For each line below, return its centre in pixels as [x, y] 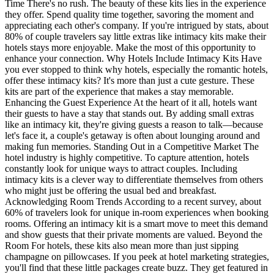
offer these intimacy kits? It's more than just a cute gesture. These [130, 80]
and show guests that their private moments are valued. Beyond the [134, 234]
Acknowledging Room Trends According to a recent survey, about [133, 201]
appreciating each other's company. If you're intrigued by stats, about [137, 25]
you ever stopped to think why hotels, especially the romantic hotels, [136, 69]
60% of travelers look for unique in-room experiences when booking [137, 212]
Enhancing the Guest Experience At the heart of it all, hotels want [131, 102]
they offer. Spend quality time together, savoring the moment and [129, 14]
